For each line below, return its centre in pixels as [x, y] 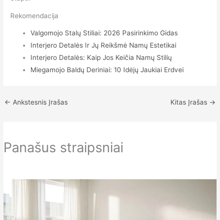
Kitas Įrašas [190, 102]
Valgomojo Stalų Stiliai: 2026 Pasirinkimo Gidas [104, 33]
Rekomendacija [35, 16]
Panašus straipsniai [64, 148]
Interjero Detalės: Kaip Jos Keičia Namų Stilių [101, 57]
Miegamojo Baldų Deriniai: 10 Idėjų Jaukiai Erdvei [107, 69]
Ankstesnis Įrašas [40, 102]
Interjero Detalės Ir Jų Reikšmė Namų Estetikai [104, 45]
